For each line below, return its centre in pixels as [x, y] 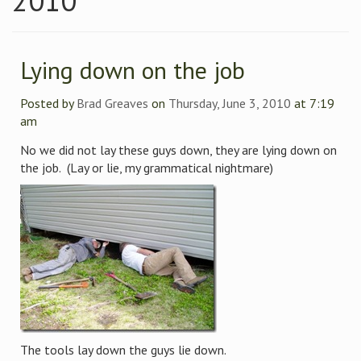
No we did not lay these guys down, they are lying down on [178, 150]
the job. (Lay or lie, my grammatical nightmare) [148, 168]
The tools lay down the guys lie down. [123, 350]
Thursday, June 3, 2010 [230, 103]
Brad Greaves [112, 103]
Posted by [48, 103]
